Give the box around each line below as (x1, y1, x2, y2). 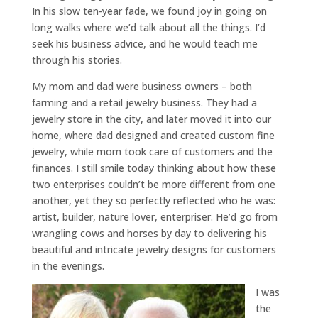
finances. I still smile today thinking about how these (31, 160, 276, 175)
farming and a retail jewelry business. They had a (31, 95, 257, 109)
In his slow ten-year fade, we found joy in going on (31, 4, 267, 18)
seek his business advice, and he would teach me (31, 36, 258, 50)
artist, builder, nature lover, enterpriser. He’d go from (31, 209, 278, 224)
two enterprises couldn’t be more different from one (31, 177, 275, 191)
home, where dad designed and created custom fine (31, 128, 275, 142)
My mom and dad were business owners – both (31, 79, 252, 93)
